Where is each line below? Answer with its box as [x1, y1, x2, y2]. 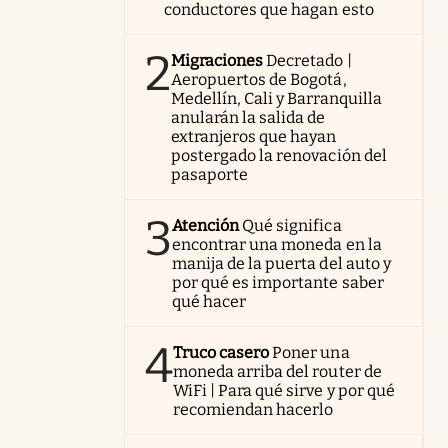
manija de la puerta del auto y [172, 254, 391, 273]
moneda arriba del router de [173, 362, 382, 381]
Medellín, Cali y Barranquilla [171, 89, 382, 108]
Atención [172, 216, 240, 235]
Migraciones [171, 51, 264, 70]
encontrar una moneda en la [172, 235, 382, 254]
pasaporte [171, 165, 249, 184]
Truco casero [173, 343, 270, 362]
